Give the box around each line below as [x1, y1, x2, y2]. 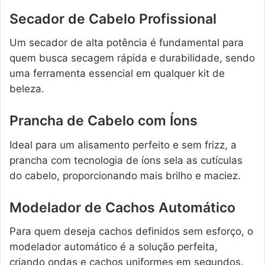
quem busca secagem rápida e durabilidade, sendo [9, 52, 255, 64]
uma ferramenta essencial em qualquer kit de [9, 67, 225, 80]
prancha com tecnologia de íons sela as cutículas [9, 154, 243, 166]
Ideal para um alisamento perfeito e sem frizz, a [9, 138, 237, 151]
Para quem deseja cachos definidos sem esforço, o [9, 225, 253, 238]
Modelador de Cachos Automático [9, 199, 235, 216]
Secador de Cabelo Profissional [9, 10, 216, 27]
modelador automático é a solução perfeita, [9, 241, 218, 253]
